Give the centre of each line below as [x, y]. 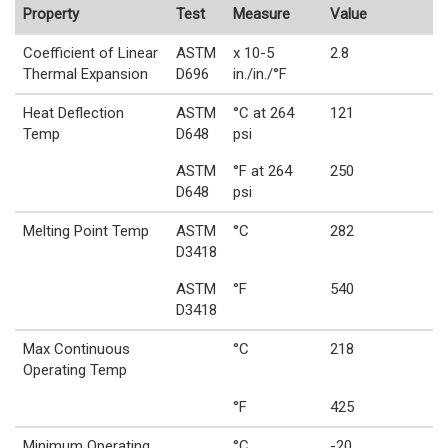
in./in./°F [260, 74]
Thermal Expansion [85, 74]
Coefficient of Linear [90, 53]
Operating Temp [75, 370]
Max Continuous [76, 349]
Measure [261, 14]
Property [51, 14]
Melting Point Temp [86, 231]
